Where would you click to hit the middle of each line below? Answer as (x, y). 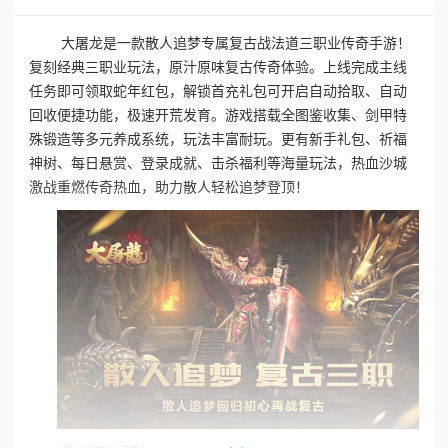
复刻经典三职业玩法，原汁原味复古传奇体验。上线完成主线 (218, 66)
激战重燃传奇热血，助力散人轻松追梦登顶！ (169, 186)
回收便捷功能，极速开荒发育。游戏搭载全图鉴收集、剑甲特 (218, 114)
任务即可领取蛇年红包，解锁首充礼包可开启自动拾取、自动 (218, 90)
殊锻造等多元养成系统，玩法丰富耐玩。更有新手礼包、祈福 (218, 138)
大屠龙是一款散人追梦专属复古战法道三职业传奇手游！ (236, 42)
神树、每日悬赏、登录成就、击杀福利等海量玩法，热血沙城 (218, 162)
